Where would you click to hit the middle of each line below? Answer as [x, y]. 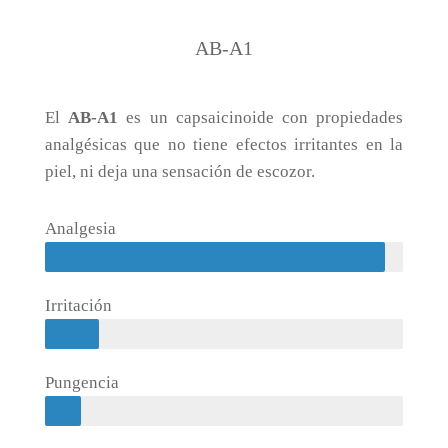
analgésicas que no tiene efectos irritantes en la [224, 144]
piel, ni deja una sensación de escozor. [180, 171]
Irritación [78, 305]
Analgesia [80, 228]
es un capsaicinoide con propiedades [261, 117]
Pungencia [82, 382]
